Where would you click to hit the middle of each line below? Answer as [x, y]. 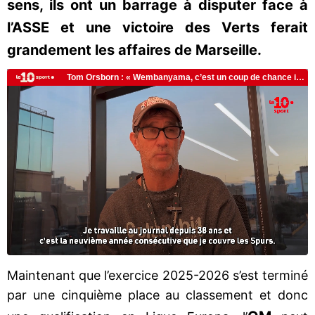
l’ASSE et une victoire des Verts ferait [157, 27]
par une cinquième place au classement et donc [157, 295]
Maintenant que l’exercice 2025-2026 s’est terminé [157, 275]
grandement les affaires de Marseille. [134, 50]
